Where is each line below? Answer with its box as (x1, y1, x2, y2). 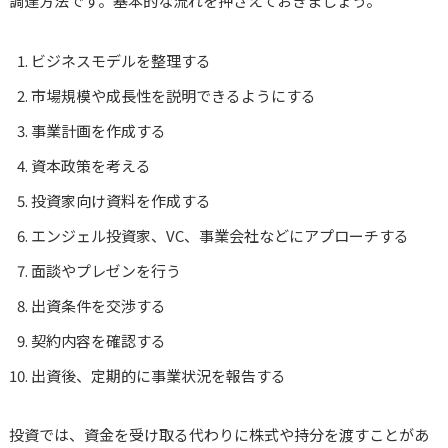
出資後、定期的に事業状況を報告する (31, 365, 287, 387)
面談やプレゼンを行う (31, 260, 182, 282)
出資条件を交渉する (31, 295, 167, 317)
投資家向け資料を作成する (31, 190, 212, 212)
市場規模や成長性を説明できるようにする (31, 85, 317, 107)
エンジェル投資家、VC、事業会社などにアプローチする (31, 225, 410, 247)
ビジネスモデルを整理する (31, 50, 212, 72)
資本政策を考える (31, 155, 152, 177)
